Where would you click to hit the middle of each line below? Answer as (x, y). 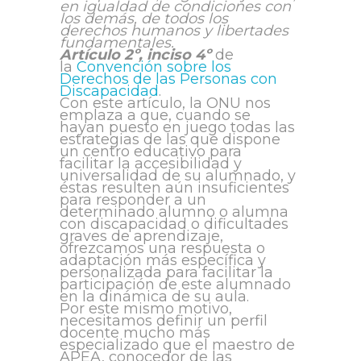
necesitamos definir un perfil (164, 321)
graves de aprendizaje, (141, 237)
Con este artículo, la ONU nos (165, 104)
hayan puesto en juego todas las (177, 128)
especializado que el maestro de (177, 345)
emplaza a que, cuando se (155, 116)
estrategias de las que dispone (170, 140)
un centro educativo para (151, 152)
